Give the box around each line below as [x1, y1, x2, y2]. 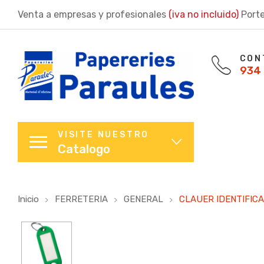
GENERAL [124, 194, 163, 205]
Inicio [18, 194, 39, 205]
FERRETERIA [55, 194, 108, 205]
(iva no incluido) [169, 9, 239, 20]
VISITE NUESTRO [58, 130, 150, 140]
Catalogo [58, 142, 110, 157]
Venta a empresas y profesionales [18, 9, 169, 20]
